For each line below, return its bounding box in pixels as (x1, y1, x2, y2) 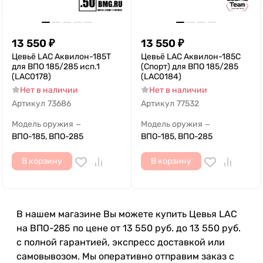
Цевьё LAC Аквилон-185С (141, 52, 241, 62)
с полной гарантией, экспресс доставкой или (16, 237, 225, 248)
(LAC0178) (12, 72, 51, 82)
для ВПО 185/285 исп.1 (12, 62, 100, 72)
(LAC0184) (141, 72, 181, 82)
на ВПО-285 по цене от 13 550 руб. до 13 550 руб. (16, 222, 241, 234)
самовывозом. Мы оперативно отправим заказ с (16, 251, 234, 262)
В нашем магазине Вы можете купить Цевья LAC (16, 208, 237, 220)
